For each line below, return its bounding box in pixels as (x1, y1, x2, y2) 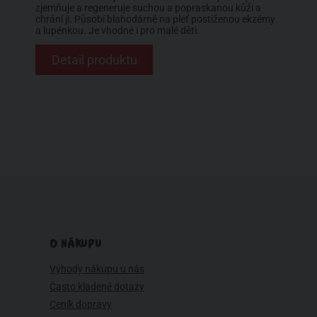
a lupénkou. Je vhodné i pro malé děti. (35, 24, 200, 36)
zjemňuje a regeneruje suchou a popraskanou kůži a (35, 1, 261, 13)
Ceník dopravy (50, 299, 112, 311)
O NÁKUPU (50, 237, 102, 251)
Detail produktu (51, 52, 137, 67)
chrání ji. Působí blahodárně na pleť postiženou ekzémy (35, 13, 275, 25)
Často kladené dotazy (50, 281, 144, 293)
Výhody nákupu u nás (50, 263, 144, 275)
